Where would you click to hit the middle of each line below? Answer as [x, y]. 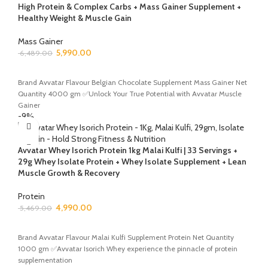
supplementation [45, 260]
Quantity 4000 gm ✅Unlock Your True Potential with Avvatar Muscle [130, 93]
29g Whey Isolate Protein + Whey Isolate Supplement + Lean [132, 161]
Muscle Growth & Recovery [69, 173]
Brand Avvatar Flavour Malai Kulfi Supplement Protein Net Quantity [126, 237]
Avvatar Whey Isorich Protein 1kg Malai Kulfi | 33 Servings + [128, 150]
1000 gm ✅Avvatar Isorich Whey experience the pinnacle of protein [128, 248]
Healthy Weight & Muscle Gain [75, 18]
